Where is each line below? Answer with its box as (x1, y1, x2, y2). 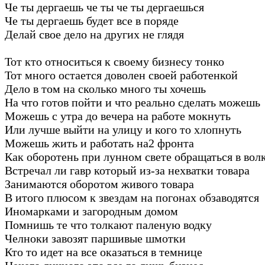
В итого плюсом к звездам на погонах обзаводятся (5, 190, 259, 204)
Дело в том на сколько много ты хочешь (5, 82, 206, 95)
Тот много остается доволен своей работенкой (5, 68, 238, 82)
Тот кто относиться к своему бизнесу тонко (5, 54, 224, 68)
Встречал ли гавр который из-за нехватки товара (5, 163, 250, 177)
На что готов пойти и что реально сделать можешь (5, 95, 260, 109)
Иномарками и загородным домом (5, 204, 178, 218)
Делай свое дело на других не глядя (5, 27, 184, 41)
